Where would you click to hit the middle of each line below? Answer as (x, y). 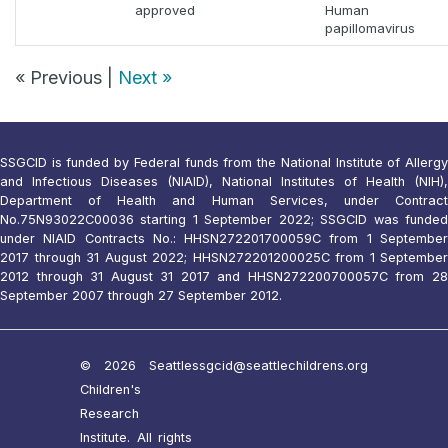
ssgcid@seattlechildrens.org (280, 366)
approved (165, 10)
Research (109, 414)
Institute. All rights (136, 438)
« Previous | (66, 78)
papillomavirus (370, 28)
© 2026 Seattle (136, 366)
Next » (145, 78)
